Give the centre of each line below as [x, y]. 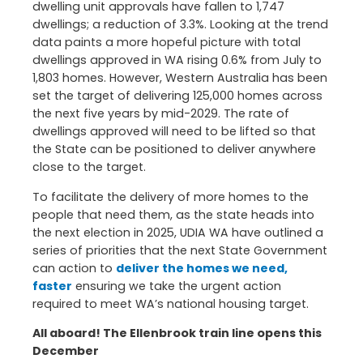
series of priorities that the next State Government [180, 250]
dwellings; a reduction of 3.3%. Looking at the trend [180, 25]
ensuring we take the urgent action [177, 286]
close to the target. [89, 167]
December [66, 350]
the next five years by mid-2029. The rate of [161, 114]
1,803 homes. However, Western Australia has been [180, 78]
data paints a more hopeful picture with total [167, 43]
